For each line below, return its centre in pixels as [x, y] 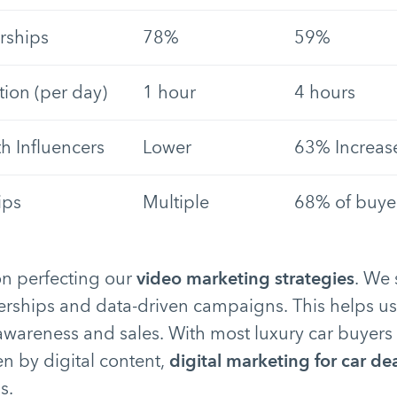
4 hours [324, 93]
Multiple [175, 202]
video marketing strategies [245, 279]
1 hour [169, 93]
